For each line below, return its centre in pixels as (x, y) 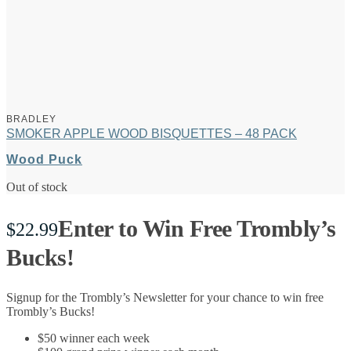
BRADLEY (31, 119)
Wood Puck (44, 159)
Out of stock (37, 186)
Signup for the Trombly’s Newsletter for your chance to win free (165, 298)
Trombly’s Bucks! (51, 312)
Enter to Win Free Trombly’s (197, 228)
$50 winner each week (94, 338)
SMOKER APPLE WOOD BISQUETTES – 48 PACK (152, 134)
